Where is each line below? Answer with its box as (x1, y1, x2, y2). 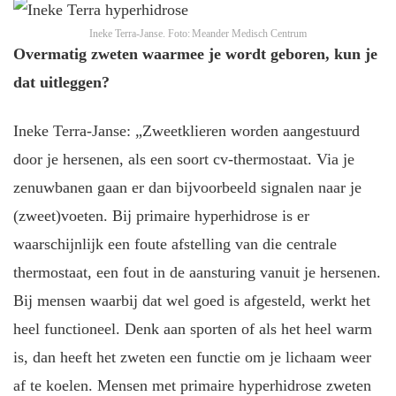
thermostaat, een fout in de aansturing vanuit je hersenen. (13, 263, 381, 281)
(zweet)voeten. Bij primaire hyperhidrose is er (13, 206, 309, 225)
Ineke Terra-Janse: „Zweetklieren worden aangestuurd (13, 121, 360, 140)
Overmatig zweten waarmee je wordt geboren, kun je (13, 45, 377, 64)
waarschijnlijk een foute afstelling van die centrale (13, 234, 337, 253)
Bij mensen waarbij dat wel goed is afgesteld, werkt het (13, 291, 370, 309)
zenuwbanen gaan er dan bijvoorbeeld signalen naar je (13, 178, 362, 196)
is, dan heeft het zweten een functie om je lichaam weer (13, 347, 371, 366)
